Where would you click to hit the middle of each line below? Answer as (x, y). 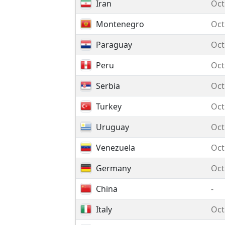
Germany (114, 168)
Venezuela (116, 148)
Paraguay (114, 45)
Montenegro (120, 24)
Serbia (108, 86)
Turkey (109, 106)
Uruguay (113, 127)
